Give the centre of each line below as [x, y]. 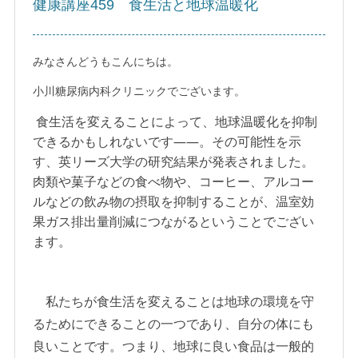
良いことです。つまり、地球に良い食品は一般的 [174, 346]
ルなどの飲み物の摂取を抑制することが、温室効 [174, 202]
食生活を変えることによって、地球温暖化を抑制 [177, 122]
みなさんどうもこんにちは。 [106, 62]
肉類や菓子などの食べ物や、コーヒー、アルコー [174, 182]
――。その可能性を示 [238, 142]
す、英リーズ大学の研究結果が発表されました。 [174, 162]
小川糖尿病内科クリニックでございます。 [139, 91]
